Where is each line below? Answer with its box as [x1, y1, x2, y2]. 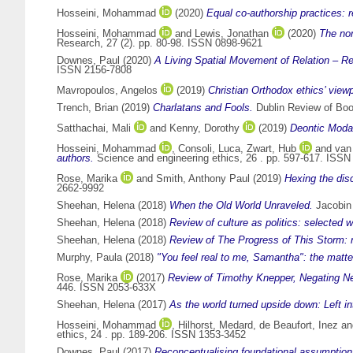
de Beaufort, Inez [259, 319, 338, 332]
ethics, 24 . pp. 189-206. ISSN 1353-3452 [57, 329, 246, 341]
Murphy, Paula [57, 251, 122, 264]
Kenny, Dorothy [169, 122, 240, 135]
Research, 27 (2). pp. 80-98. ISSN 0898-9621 [57, 37, 262, 50]
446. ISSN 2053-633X [57, 281, 156, 294]
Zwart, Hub [247, 143, 296, 155]
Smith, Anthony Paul [156, 173, 250, 185]
